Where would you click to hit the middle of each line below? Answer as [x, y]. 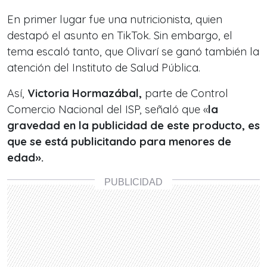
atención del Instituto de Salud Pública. [104, 68]
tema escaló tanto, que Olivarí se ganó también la [133, 52]
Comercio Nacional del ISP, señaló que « [108, 109]
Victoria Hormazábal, [85, 93]
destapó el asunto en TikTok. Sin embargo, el [120, 35]
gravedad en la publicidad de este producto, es [133, 125]
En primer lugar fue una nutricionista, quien [115, 19]
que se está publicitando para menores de [119, 142]
